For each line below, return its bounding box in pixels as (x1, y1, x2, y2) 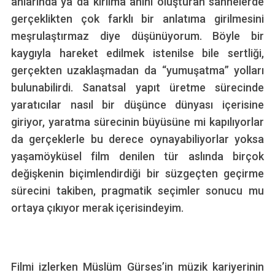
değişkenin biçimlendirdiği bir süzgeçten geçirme (10, 166, 265, 180)
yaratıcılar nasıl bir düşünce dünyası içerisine (10, 98, 265, 111)
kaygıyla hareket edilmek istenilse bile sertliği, (10, 46, 265, 60)
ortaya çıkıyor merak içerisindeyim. (10, 201, 184, 214)
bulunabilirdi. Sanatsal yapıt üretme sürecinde (10, 80, 265, 94)
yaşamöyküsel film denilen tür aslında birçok (10, 149, 265, 163)
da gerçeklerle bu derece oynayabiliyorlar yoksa (10, 132, 265, 145)
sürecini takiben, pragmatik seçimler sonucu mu (10, 184, 265, 197)
